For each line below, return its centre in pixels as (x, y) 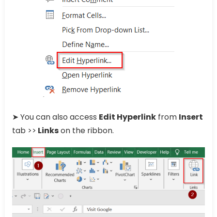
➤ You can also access (55, 117)
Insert (191, 117)
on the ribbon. (86, 131)
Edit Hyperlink (127, 117)
